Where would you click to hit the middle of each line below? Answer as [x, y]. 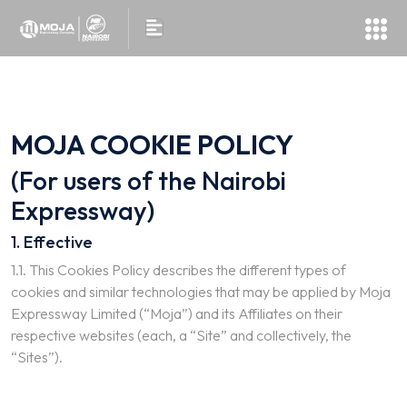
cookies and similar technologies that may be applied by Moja [201, 292]
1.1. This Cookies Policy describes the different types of [179, 270]
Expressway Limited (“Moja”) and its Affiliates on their [177, 313]
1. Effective [52, 242]
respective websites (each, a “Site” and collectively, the [181, 335]
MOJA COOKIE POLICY [152, 144]
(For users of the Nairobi [149, 180]
